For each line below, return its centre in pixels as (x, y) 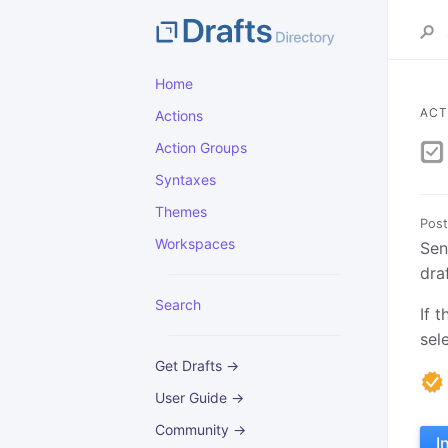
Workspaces (195, 243)
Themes (181, 211)
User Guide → (199, 397)
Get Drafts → (197, 365)
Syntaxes (185, 179)
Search (178, 304)
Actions (179, 115)
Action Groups (201, 147)
